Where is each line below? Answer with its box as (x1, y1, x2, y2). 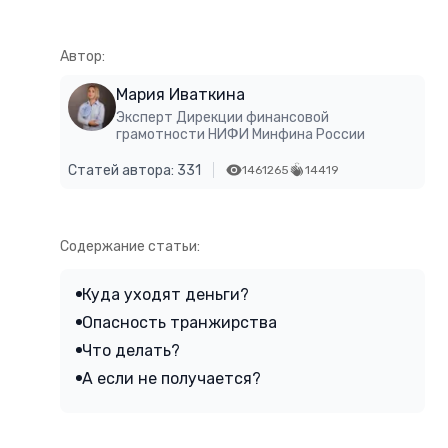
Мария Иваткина (116, 85, 245, 105)
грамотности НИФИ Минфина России (116, 126, 365, 144)
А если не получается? (82, 369, 261, 389)
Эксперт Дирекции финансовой (116, 109, 329, 127)
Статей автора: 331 (68, 162, 201, 180)
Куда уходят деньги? (82, 285, 249, 305)
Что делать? (82, 341, 180, 361)
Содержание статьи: (60, 238, 200, 256)
